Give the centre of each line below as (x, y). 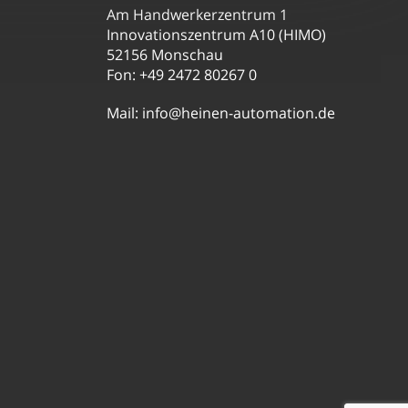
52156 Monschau (165, 54)
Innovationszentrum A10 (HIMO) (217, 34)
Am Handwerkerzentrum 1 (198, 14)
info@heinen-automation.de (239, 112)
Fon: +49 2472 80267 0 (182, 74)
